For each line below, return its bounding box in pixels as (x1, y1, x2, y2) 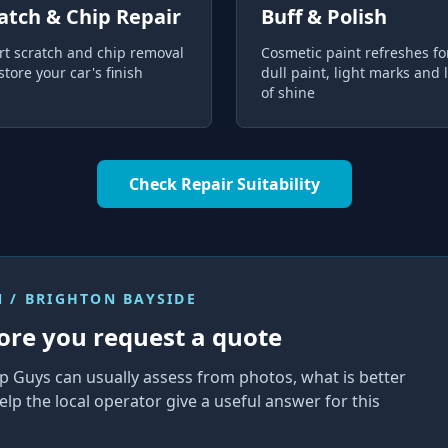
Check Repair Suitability (128, 173, 320, 195)
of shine (261, 83, 315, 102)
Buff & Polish (261, 3, 387, 30)
